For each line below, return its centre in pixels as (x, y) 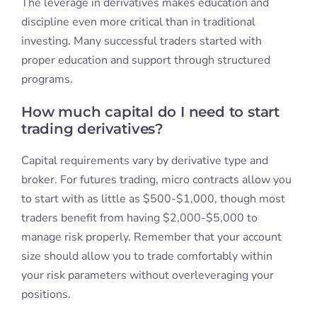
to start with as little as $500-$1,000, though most (153, 199)
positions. (46, 295)
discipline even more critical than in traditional (138, 22)
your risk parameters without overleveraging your (147, 276)
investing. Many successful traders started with (141, 41)
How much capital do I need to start (150, 112)
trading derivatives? (92, 129)
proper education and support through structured (145, 60)
